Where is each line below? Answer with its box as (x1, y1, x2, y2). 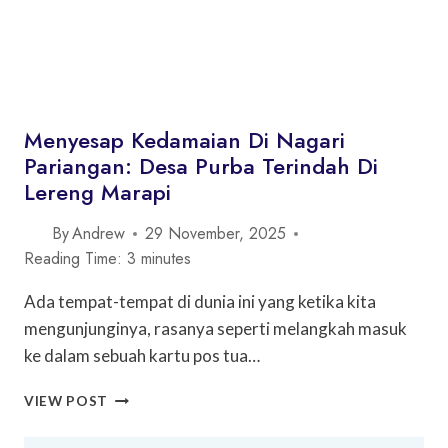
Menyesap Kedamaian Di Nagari (24, 124, 345, 156)
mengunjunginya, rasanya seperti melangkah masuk (24, 318, 407, 339)
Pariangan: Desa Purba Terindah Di (24, 150, 378, 182)
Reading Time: (24, 247, 122, 270)
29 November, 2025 (145, 222, 287, 245)
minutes (141, 247, 191, 270)
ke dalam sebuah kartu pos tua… (24, 345, 260, 366)
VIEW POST (24, 393, 109, 409)
